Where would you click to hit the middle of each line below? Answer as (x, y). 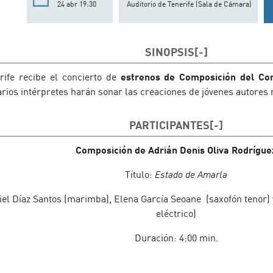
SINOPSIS (169, 52)
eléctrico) (176, 213)
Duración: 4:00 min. (176, 238)
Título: (140, 174)
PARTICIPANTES (169, 125)
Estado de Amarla (191, 174)
